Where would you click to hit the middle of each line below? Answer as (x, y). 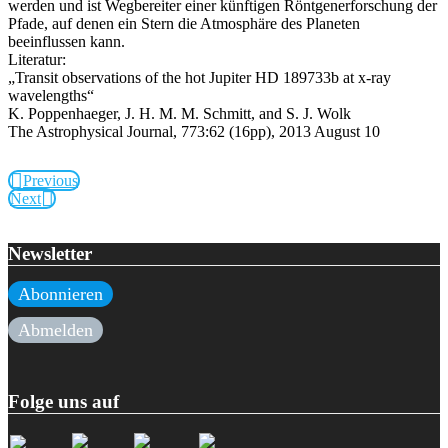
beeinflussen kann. (66, 41)
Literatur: (37, 59)
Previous (50, 180)
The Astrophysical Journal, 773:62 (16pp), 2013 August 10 (194, 131)
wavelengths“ (51, 95)
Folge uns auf (63, 402)
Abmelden (55, 330)
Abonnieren (60, 294)
